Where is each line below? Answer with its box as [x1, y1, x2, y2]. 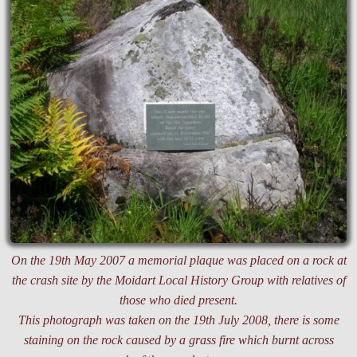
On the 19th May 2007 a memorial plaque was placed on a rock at [10, 253, 347, 267]
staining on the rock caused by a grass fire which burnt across [23, 333, 334, 347]
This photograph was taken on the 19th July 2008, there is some [18, 313, 339, 327]
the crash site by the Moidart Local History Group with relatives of [11, 273, 346, 287]
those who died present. [120, 293, 237, 307]
